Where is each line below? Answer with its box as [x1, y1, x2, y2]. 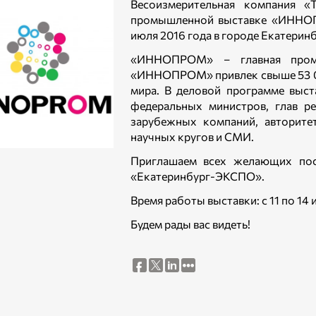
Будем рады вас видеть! [130, 217, 250, 231]
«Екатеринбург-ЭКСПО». [130, 169, 265, 183]
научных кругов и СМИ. [130, 130, 254, 143]
